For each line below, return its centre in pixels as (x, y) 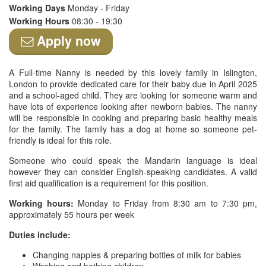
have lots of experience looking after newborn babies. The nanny (133, 106)
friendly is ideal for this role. (60, 140)
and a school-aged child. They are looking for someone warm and (133, 95)
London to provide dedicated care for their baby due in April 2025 (133, 84)
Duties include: (40, 235)
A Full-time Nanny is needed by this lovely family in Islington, (133, 72)
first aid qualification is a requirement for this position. (109, 183)
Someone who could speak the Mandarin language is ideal (133, 160)
